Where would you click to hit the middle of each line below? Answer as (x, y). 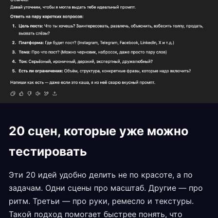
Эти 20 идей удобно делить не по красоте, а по (101, 175)
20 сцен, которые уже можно (99, 131)
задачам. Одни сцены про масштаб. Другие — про (106, 188)
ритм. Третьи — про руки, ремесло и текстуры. (101, 201)
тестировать (48, 152)
